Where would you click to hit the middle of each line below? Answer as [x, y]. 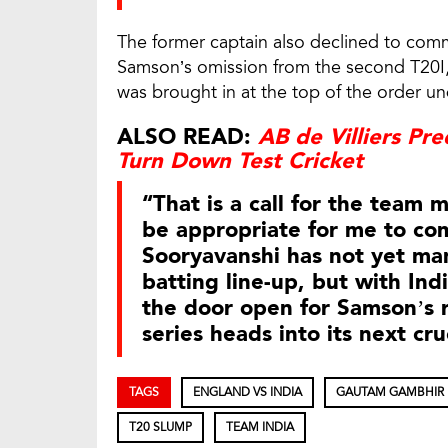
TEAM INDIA [260, 427]
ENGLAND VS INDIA [247, 392]
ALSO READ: [187, 137]
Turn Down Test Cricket [240, 161]
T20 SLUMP [160, 427]
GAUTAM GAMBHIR [390, 392]
